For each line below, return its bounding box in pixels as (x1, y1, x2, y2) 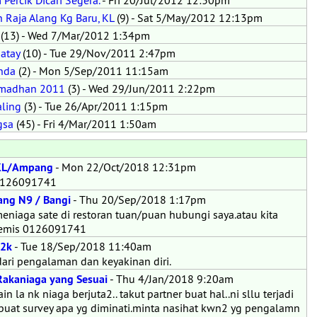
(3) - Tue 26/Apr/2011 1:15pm (21, 99, 168, 113)
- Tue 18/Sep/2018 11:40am (12, 239, 151, 253)
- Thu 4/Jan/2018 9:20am (108, 272, 234, 286)
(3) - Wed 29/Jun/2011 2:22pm (65, 81, 215, 96)
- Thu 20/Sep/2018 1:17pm (71, 192, 206, 207)
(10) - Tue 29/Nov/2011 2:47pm (20, 46, 175, 60)
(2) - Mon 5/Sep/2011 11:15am (16, 64, 168, 78)
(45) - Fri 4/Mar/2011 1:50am (13, 117, 156, 131)
